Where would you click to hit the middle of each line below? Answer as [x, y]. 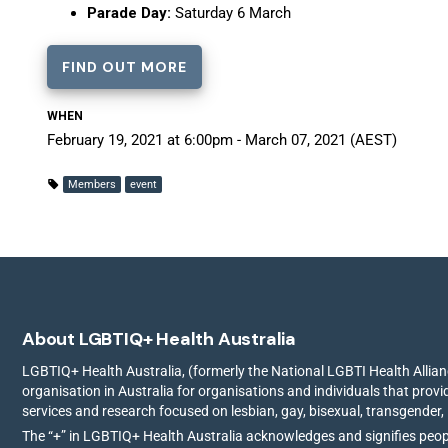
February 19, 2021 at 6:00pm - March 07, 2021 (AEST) [222, 140]
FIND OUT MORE [124, 67]
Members [92, 184]
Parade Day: [129, 13]
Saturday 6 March [231, 13]
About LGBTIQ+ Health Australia [159, 339]
